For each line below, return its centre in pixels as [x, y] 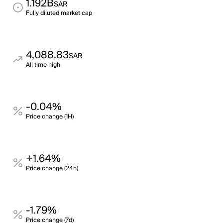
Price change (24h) [52, 168]
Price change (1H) [50, 117]
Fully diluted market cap [59, 13]
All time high [43, 65]
